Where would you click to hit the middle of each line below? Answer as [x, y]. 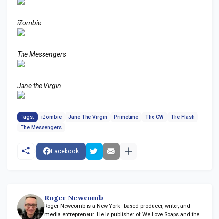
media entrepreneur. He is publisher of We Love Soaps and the [122, 214]
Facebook [65, 151]
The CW [154, 117]
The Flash [183, 117]
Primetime [126, 117]
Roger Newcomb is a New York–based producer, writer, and [117, 206]
